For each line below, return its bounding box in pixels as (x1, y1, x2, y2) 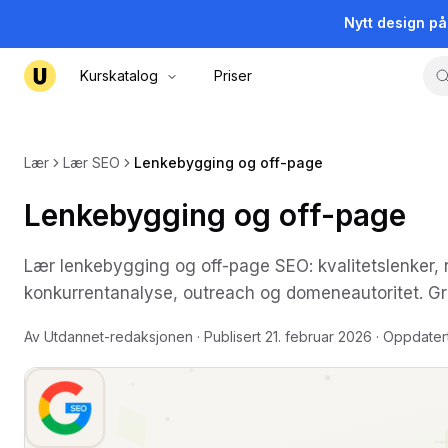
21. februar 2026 (265, 328, 372, 345)
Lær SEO (63, 154, 120, 171)
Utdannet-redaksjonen (44, 328, 193, 345)
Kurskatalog (80, 67, 158, 84)
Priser (214, 67, 252, 84)
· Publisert (193, 328, 265, 345)
